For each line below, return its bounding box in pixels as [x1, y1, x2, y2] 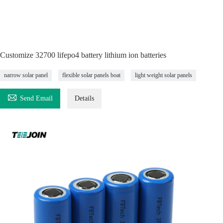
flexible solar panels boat [62, 72, 120, 79]
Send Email [20, 95, 53, 102]
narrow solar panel [4, 72, 48, 79]
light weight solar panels [135, 72, 192, 79]
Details [75, 95, 94, 102]
